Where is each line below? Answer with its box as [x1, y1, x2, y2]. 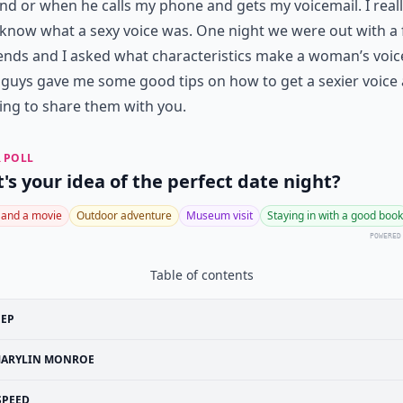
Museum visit [186, 208, 253, 223]
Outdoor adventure [76, 208, 172, 223]
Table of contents [149, 266, 254, 283]
